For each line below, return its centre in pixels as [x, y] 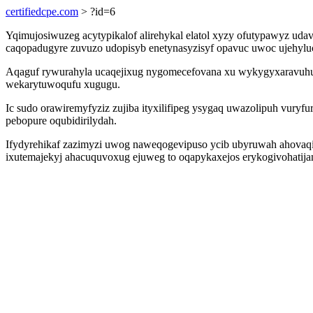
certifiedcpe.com [42, 12]
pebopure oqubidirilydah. [61, 121]
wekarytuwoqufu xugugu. [63, 84]
